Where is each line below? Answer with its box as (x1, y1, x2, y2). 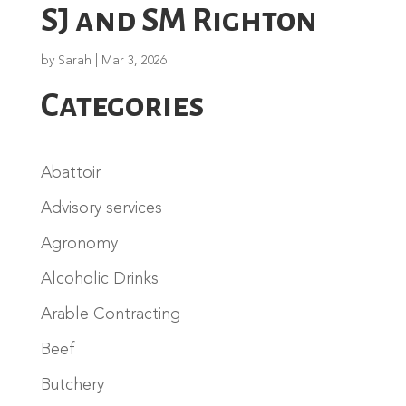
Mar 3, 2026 (101, 53, 167, 67)
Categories (40, 87, 205, 123)
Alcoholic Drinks (40, 270, 159, 287)
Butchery (40, 376, 104, 393)
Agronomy (40, 235, 118, 252)
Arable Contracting (40, 305, 180, 323)
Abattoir (40, 164, 101, 181)
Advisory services (40, 199, 162, 217)
